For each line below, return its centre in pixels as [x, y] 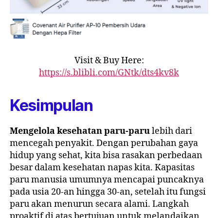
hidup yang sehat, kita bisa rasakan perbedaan [106, 156]
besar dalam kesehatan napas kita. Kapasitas [102, 168]
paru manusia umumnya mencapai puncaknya [107, 180]
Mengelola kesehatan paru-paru [80, 131]
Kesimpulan [51, 106]
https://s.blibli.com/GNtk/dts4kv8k [109, 73]
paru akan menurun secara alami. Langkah [99, 204]
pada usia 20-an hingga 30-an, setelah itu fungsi [108, 192]
